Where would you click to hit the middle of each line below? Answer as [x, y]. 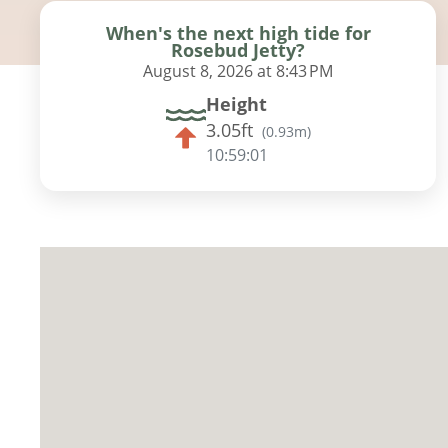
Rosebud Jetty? [238, 49]
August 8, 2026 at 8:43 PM [238, 70]
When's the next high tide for [238, 32]
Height [236, 103]
